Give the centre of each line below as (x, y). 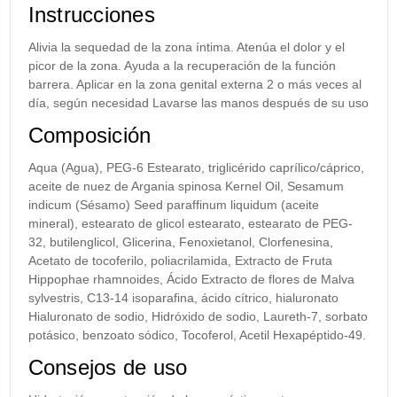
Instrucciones (91, 15)
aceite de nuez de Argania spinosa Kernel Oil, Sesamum (186, 187)
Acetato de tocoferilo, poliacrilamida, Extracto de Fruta (180, 261)
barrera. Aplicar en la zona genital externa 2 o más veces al (195, 85)
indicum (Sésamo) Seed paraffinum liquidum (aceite (173, 205)
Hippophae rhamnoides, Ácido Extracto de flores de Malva (191, 280)
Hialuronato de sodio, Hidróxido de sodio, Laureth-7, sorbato (198, 317)
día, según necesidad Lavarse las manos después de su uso (198, 103)
